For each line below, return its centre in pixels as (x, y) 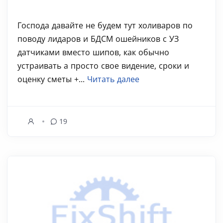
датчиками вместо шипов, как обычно (93, 52)
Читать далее (113, 79)
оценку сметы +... (52, 79)
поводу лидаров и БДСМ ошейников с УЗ (98, 39)
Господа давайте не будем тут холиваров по (105, 25)
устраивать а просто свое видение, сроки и (103, 66)
